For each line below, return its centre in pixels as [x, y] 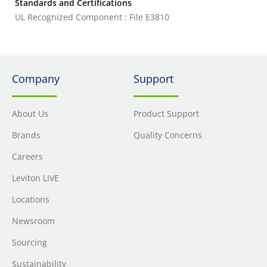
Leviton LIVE [35, 178]
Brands [26, 135]
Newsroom [33, 221]
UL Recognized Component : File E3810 [92, 17]
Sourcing [30, 242]
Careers [27, 156]
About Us [30, 114]
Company [36, 79]
